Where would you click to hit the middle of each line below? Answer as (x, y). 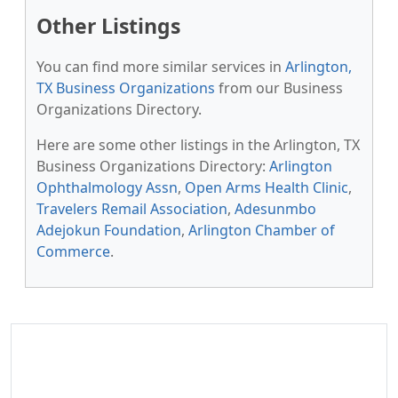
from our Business (279, 88)
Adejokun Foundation (109, 230)
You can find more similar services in (161, 67)
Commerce (73, 251)
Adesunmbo (275, 209)
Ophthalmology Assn (107, 187)
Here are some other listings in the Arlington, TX (198, 145)
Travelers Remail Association (132, 209)
